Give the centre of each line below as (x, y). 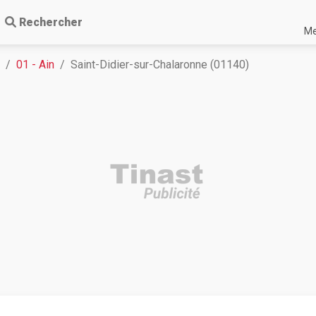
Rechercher (51, 22)
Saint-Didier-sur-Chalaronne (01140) (160, 65)
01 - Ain (35, 65)
